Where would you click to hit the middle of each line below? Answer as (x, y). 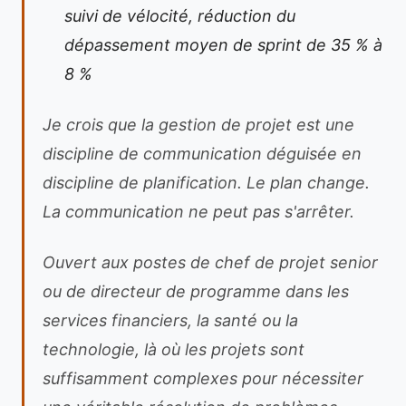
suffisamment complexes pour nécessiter (203, 378)
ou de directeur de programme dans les (196, 291)
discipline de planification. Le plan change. (206, 183)
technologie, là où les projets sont (174, 349)
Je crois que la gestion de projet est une (198, 125)
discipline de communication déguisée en (202, 154)
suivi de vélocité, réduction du (180, 16)
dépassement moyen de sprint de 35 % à (223, 45)
